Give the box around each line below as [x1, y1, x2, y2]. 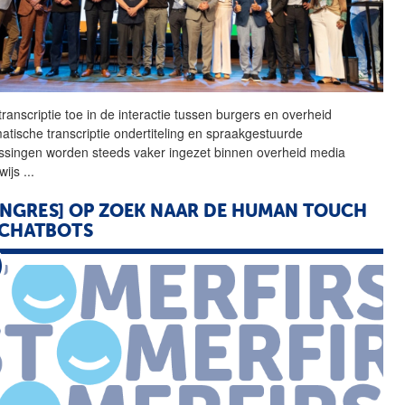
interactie [118, 104, 172, 123]
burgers [216, 104, 261, 123]
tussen [171, 104, 217, 123]
